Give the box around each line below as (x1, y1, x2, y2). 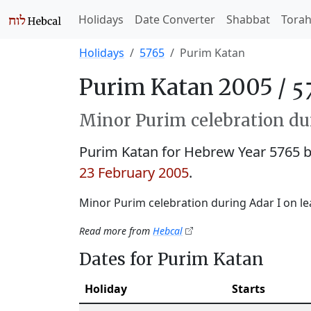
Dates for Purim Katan (79, 249, 264, 270)
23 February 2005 (79, 163, 189, 182)
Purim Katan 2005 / (79, 74, 291, 101)
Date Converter (135, 12, 215, 27)
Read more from (79, 224, 153, 237)
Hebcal (153, 224, 183, 237)
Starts (232, 281, 265, 296)
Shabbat (226, 12, 270, 27)
